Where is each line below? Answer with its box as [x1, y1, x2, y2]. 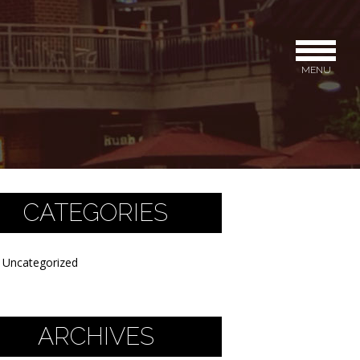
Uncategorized [2, 255, 78, 270]
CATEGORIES [23, 198, 169, 227]
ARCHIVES [37, 322, 154, 350]
